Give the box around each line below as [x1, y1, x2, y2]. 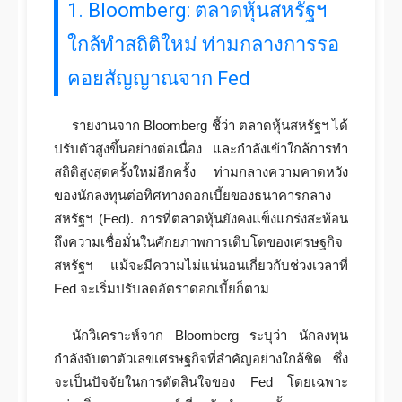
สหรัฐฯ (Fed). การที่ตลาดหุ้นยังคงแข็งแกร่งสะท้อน [54, 211, 348, 226]
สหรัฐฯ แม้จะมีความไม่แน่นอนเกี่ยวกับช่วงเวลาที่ [54, 258, 348, 273]
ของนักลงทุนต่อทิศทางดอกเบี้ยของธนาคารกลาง [54, 188, 331, 203]
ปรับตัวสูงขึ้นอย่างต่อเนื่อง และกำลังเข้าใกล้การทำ [54, 141, 348, 156]
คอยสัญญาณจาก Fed [67, 67, 250, 90]
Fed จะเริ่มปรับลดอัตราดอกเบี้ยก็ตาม [54, 281, 269, 296]
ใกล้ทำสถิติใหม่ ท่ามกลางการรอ [67, 33, 339, 56]
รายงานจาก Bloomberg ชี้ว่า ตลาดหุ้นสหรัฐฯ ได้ [72, 118, 348, 133]
